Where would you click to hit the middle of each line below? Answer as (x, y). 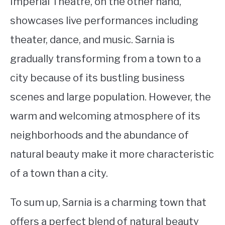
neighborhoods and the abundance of (99, 135)
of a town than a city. (59, 173)
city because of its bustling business (97, 78)
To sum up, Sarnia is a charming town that (108, 202)
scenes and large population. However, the (110, 97)
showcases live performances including (104, 20)
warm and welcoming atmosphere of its (105, 116)
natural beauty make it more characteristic (112, 154)
